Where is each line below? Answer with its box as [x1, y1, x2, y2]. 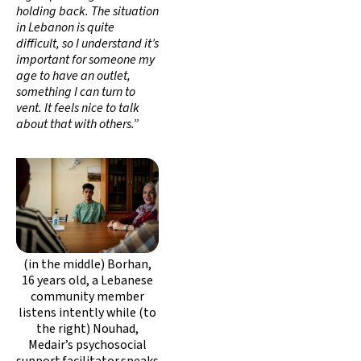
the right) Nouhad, [36, 319, 139, 338]
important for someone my [16, 50, 155, 68]
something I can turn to [16, 82, 135, 101]
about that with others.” [16, 114, 139, 133]
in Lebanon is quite [16, 18, 114, 36]
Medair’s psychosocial [28, 335, 147, 354]
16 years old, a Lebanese [22, 271, 153, 289]
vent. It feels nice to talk [16, 98, 139, 117]
